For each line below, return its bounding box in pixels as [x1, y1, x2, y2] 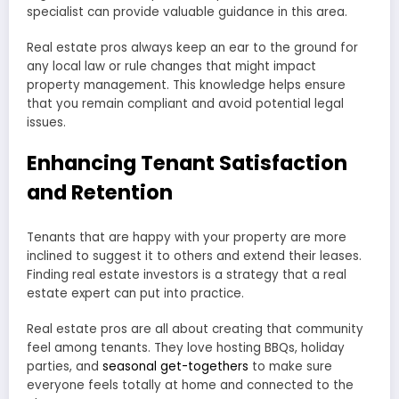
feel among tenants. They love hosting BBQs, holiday [27, 339, 345, 357]
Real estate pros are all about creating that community [27, 321, 363, 338]
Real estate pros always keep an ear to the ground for [27, 39, 358, 57]
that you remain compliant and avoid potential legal [27, 95, 344, 113]
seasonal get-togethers [102, 358, 248, 376]
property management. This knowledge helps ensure [27, 77, 346, 94]
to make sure [248, 358, 332, 376]
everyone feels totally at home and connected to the [27, 377, 354, 395]
